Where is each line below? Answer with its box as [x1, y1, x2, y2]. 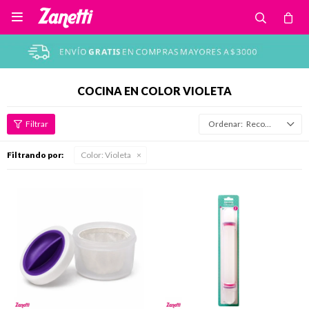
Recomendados [246, 119, 265, 129]
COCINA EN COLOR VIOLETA [77, 84, 232, 97]
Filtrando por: [7, 150, 63, 160]
